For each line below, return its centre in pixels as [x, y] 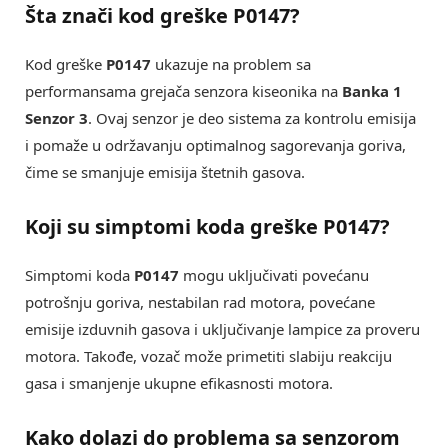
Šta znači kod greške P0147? [162, 16]
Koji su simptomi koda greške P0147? [207, 227]
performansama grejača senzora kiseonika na [183, 91]
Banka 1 [372, 91]
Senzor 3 [56, 118]
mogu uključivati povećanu [274, 275]
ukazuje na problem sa [231, 64]
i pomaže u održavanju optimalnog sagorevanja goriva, [215, 145]
